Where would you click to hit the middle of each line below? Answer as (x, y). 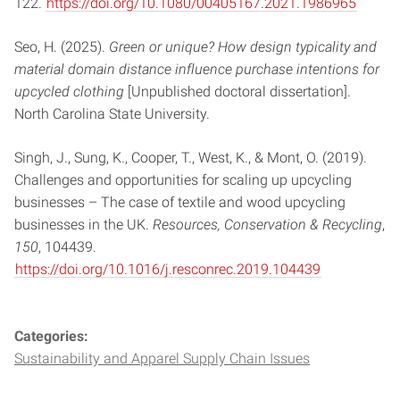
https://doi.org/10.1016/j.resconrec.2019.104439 (168, 270)
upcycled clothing (69, 92)
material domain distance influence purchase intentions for (197, 70)
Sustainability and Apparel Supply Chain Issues (162, 359)
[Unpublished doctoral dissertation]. (237, 92)
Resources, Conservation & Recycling (267, 225)
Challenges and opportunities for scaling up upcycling (183, 180)
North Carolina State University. (112, 114)
